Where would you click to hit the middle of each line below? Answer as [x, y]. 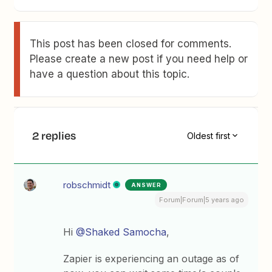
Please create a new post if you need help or [139, 59]
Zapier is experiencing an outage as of [151, 259]
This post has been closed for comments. [131, 44]
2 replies [54, 135]
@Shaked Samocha [121, 232]
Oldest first [208, 135]
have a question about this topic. [110, 74]
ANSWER [147, 185]
